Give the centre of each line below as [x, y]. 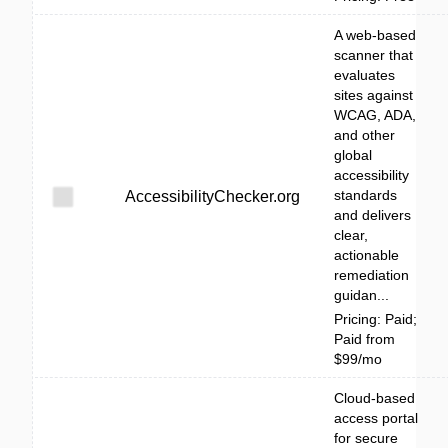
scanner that [373, 55]
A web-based [375, 35]
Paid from [364, 339]
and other [364, 135]
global [353, 155]
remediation [371, 275]
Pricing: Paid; [375, 319]
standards [365, 195]
